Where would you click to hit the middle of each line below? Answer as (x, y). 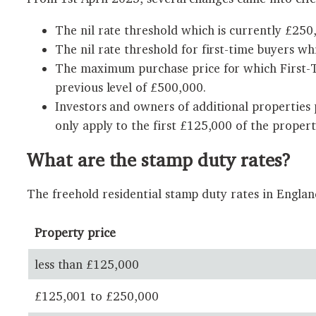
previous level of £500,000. (130, 87)
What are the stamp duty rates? (159, 159)
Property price (75, 233)
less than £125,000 (86, 265)
